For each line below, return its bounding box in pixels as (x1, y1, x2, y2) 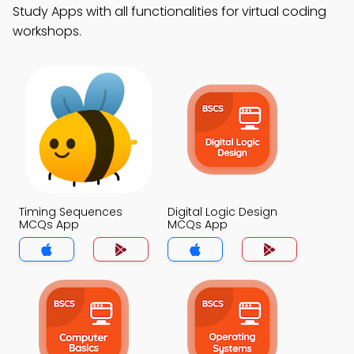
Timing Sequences (19, 204, 122, 220)
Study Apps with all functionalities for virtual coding (13, 2, 326, 21)
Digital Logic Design (168, 204, 277, 220)
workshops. (13, 22, 81, 40)
